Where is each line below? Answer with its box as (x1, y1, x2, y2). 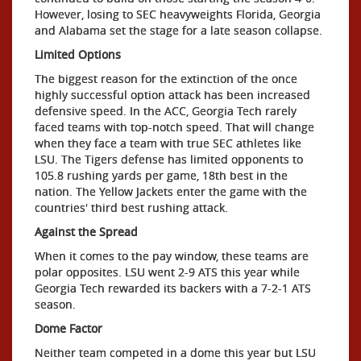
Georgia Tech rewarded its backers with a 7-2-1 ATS (35, 280, 311, 296)
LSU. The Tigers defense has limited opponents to (35, 151, 303, 167)
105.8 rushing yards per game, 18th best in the (35, 168, 288, 183)
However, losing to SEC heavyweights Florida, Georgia (35, 6, 321, 22)
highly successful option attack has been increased (35, 87, 310, 102)
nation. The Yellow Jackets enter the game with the (35, 184, 307, 199)
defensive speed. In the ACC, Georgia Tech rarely (35, 103, 297, 118)
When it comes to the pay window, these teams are (35, 248, 309, 263)
